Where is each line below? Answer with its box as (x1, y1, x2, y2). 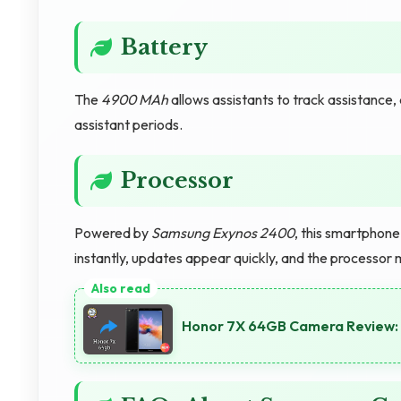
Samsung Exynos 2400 (151, 224, 294, 242)
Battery (121, 34, 208, 60)
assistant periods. (74, 115, 183, 133)
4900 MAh (101, 90, 168, 108)
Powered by (74, 224, 151, 242)
